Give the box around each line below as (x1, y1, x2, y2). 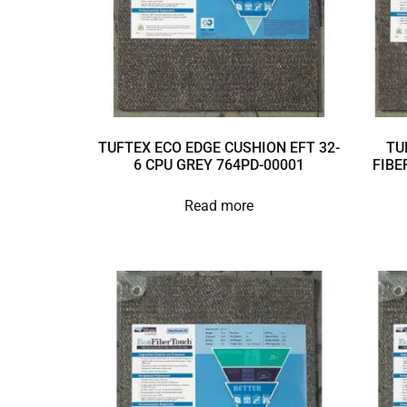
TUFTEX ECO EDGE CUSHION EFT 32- (97, 139, 340, 157)
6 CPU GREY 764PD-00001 (133, 156, 304, 174)
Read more (184, 197, 253, 215)
